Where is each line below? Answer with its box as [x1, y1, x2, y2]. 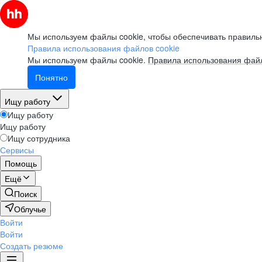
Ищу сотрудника [8, 132, 70, 144]
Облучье [14, 203, 46, 215]
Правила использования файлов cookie [27, 42, 180, 54]
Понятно [35, 71, 68, 83]
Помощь [5, 157, 37, 169]
